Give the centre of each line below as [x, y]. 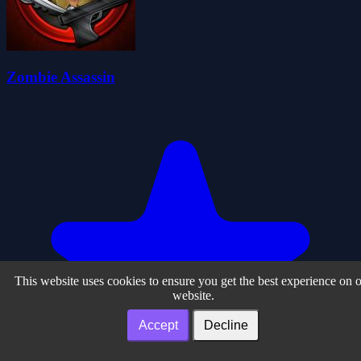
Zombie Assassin [61, 77]
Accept [158, 325]
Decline [226, 325]
